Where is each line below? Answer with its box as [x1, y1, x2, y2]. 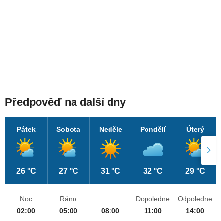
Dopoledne [136, 195, 170, 203]
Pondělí [140, 125, 166, 134]
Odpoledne [178, 195, 213, 203]
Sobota [56, 125, 81, 134]
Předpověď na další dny [5, 96, 126, 109]
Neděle [99, 125, 122, 134]
